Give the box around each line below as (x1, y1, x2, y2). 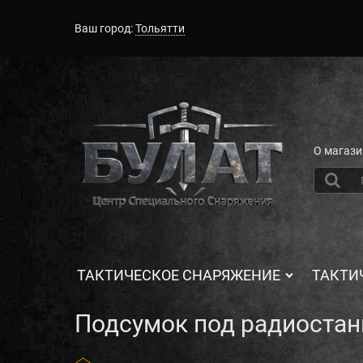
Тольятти (135, 22, 185, 35)
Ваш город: (75, 22, 133, 35)
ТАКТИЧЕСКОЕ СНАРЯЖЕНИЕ (77, 267, 280, 284)
